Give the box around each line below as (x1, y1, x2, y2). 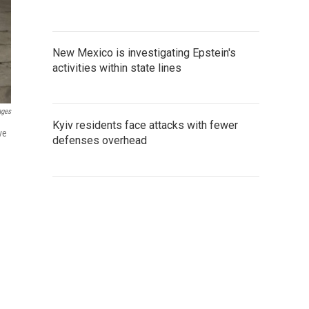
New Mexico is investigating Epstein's (52, 46, 236, 59)
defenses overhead (52, 133, 147, 147)
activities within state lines (52, 61, 181, 74)
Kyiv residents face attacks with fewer (52, 118, 238, 132)
